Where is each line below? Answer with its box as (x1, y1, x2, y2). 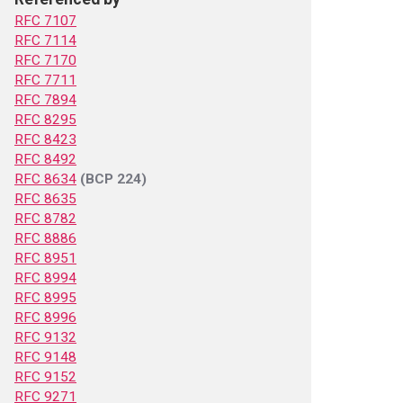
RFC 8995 (14, 290, 76, 306)
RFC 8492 (14, 151, 76, 167)
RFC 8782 (14, 210, 76, 227)
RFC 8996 (14, 309, 76, 326)
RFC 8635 (14, 191, 76, 207)
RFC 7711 (14, 72, 76, 88)
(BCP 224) (80, 171, 147, 187)
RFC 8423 (14, 131, 76, 148)
